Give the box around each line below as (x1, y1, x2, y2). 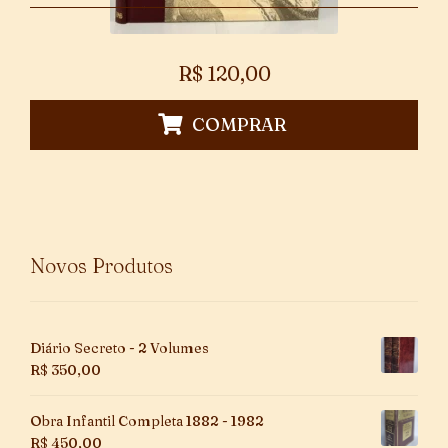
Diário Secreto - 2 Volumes (30, 338, 209, 357)
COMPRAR (191, 112, 286, 136)
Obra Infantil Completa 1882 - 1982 (30, 411, 264, 430)
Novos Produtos (30, 253, 173, 278)
